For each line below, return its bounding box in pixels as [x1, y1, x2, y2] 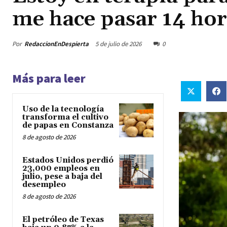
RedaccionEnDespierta [24, 39, 89, 48]
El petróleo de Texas [22, 215, 104, 225]
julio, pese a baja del [22, 172, 102, 182]
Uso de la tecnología [22, 104, 104, 115]
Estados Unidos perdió [22, 156, 113, 166]
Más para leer [12, 70, 86, 87]
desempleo [22, 180, 66, 190]
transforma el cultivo [22, 112, 108, 123]
